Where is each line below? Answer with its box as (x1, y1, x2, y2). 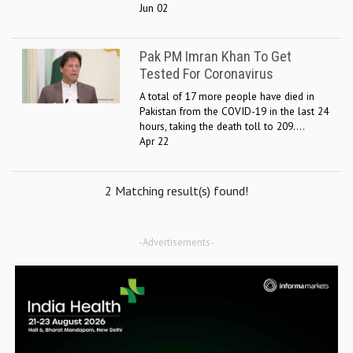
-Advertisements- (139, 236, 214, 249)
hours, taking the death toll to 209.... (139, 119, 305, 133)
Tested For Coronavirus (139, 65, 273, 83)
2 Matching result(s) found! (105, 183, 248, 199)
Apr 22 (139, 134, 169, 148)
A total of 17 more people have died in (139, 89, 314, 103)
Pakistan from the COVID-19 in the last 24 (139, 104, 329, 118)
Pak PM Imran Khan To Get (139, 48, 292, 65)
